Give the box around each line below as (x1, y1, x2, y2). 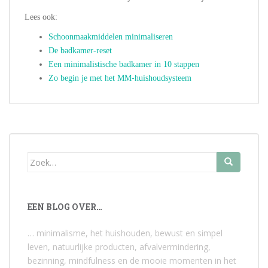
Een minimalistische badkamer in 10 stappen (48, 60, 199, 69)
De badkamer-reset (48, 46, 112, 56)
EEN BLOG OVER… (28, 201, 102, 213)
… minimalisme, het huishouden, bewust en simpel (28, 227, 223, 239)
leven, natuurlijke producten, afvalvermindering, (28, 241, 211, 253)
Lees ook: (25, 13, 57, 22)
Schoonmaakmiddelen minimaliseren (48, 32, 173, 42)
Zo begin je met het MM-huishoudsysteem (48, 74, 191, 83)
